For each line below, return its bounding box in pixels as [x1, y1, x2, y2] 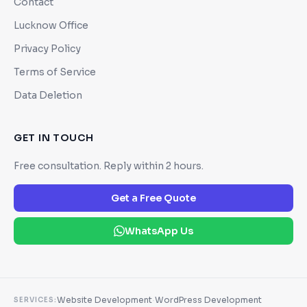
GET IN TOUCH [14, 131, 94, 144]
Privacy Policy [14, 42, 81, 55]
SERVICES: [14, 295, 57, 304]
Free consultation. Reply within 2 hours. [14, 159, 204, 172]
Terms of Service [14, 65, 96, 78]
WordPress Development [155, 294, 262, 305]
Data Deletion [14, 88, 82, 101]
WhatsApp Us [125, 224, 193, 237]
